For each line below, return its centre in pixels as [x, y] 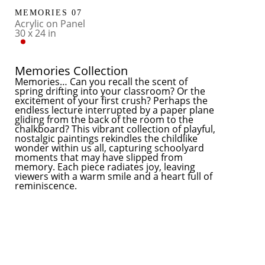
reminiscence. [46, 185]
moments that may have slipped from [99, 157]
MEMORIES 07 [49, 12]
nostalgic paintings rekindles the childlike [106, 138]
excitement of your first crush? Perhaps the [112, 100]
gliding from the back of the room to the [104, 119]
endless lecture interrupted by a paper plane [115, 110]
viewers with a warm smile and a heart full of [114, 176]
